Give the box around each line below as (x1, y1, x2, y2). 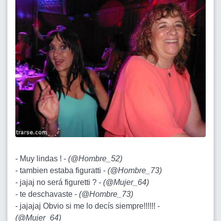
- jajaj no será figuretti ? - (15, 178, 103, 186)
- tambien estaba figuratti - (15, 166, 108, 175)
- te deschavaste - (15, 189, 79, 198)
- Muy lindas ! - (15, 154, 68, 163)
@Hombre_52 (71, 154, 120, 163)
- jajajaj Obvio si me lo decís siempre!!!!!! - (15, 201, 160, 210)
